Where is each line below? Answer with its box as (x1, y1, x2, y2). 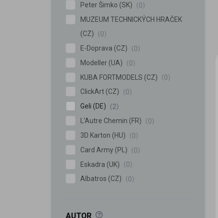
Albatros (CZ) (80, 175, 123, 183)
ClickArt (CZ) (80, 88, 121, 96)
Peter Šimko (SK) (80, 1, 134, 9)
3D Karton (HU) (80, 131, 127, 139)
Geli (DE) (80, 102, 108, 110)
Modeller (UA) (80, 58, 124, 67)
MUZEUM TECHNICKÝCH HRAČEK (80, 16, 182, 24)
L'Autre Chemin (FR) (80, 117, 143, 125)
